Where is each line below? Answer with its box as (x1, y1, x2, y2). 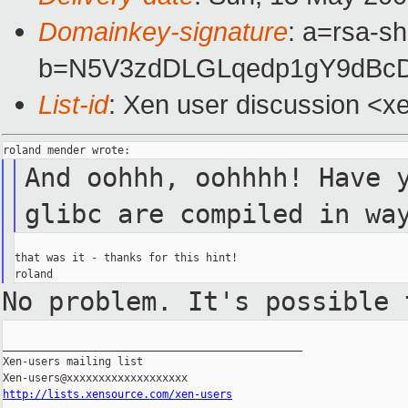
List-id (38, 89, 108, 120)
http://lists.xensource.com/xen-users (3, 388, 232, 402)
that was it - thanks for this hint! (14, 251, 238, 265)
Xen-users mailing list (3, 355, 143, 369)
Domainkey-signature (38, 16, 288, 47)
